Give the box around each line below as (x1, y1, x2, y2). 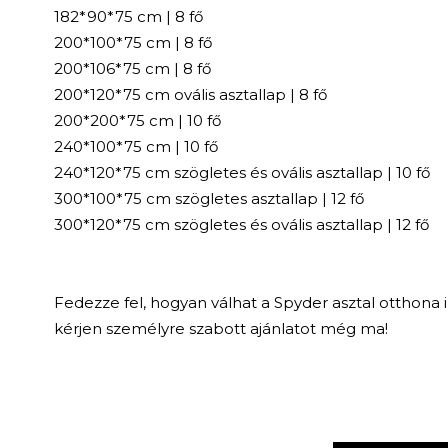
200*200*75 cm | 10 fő (53, 111, 221, 131)
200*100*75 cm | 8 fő (53, 33, 212, 53)
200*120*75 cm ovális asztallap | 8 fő (53, 85, 327, 105)
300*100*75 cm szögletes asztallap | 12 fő (53, 189, 364, 209)
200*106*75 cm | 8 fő (53, 59, 211, 79)
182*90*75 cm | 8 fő (53, 7, 203, 27)
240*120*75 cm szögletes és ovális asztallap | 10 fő (53, 163, 430, 183)
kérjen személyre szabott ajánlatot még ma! (53, 319, 388, 339)
